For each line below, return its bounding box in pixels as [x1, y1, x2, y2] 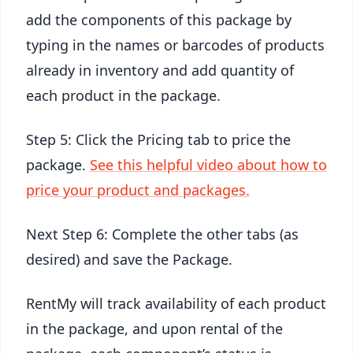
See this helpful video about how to [90, 155, 327, 174]
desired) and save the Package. [26, 250, 232, 269]
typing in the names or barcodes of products [26, 35, 325, 54]
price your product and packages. [26, 180, 250, 199]
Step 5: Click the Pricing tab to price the [26, 130, 291, 149]
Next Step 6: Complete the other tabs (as [26, 225, 299, 243]
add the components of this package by [26, 10, 292, 29]
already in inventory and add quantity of [26, 61, 294, 80]
